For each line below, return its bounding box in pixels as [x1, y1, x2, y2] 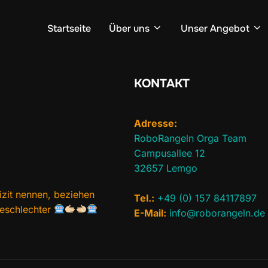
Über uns [109, 22, 150, 35]
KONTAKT [134, 75, 190, 91]
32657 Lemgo [134, 162, 197, 174]
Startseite [47, 22, 91, 35]
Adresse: [134, 117, 177, 129]
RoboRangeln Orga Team [134, 132, 246, 144]
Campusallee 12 [134, 147, 205, 159]
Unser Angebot [181, 22, 249, 35]
